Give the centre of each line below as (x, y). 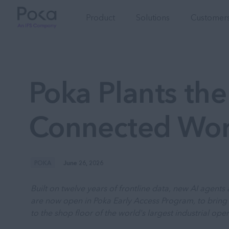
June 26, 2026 (83, 163)
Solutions (153, 17)
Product (101, 17)
